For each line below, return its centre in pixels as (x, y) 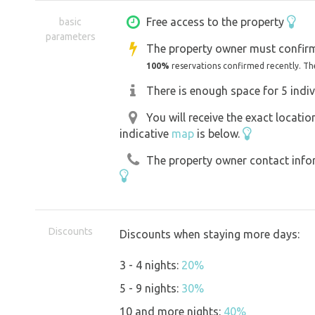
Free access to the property (217, 22)
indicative (146, 133)
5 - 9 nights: (150, 289)
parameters (70, 37)
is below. (218, 133)
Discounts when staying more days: (210, 234)
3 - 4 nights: (150, 265)
